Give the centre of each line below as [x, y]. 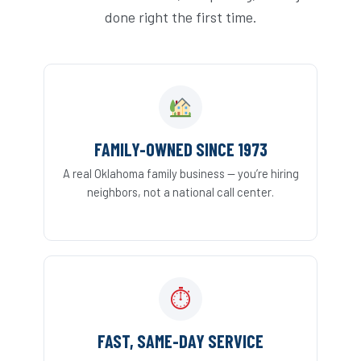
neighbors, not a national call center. [180, 192]
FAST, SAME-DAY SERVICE [180, 340]
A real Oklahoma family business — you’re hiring [180, 173]
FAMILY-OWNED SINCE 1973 [180, 149]
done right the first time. [180, 17]
